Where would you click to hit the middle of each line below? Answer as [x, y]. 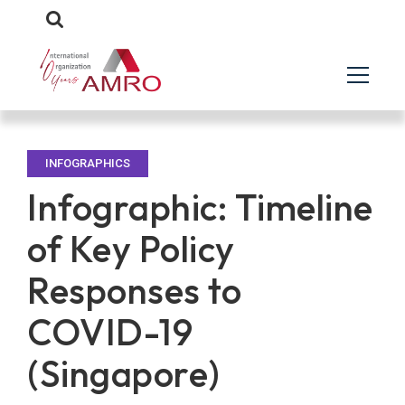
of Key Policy [131, 249]
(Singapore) [124, 373]
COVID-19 [110, 332]
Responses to [134, 290]
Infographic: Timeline [200, 207]
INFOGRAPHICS [88, 163]
